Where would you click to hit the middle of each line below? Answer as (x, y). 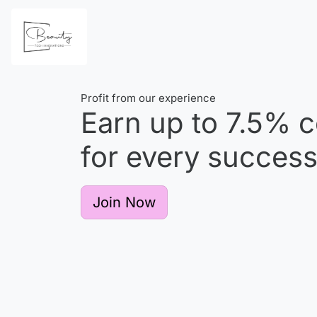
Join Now (124, 202)
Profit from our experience (148, 98)
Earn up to (153, 123)
